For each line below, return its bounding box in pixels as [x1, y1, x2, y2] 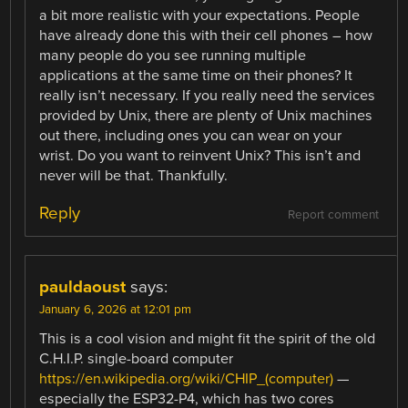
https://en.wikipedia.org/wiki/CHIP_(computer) [39, 370, 334, 389]
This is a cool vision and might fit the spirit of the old [39, 330, 376, 349]
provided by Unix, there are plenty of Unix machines [39, 106, 373, 125]
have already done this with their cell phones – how [39, 25, 373, 45]
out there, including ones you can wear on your [39, 126, 342, 145]
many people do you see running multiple [39, 46, 307, 65]
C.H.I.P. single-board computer [39, 350, 234, 369]
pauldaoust [39, 277, 127, 298]
